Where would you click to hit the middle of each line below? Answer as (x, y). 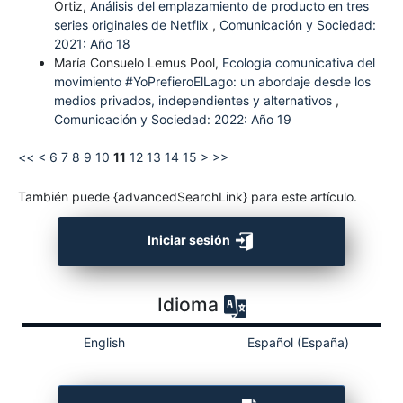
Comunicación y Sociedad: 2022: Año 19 (172, 119)
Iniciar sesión (190, 240)
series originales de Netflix (133, 24)
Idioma (190, 304)
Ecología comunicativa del (298, 62)
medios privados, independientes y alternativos (194, 100)
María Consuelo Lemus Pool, (138, 62)
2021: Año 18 (92, 43)
